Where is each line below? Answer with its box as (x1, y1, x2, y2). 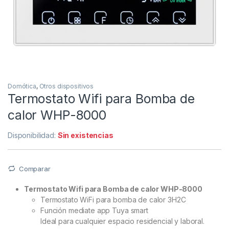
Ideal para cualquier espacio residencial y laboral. (40, 217, 204, 226)
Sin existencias (57, 130, 113, 140)
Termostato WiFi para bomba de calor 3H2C (40, 195, 186, 204)
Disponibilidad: (8, 130, 58, 140)
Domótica (8, 82, 36, 90)
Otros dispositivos (39, 82, 94, 90)
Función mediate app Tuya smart (40, 206, 148, 215)
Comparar (18, 164, 51, 173)
